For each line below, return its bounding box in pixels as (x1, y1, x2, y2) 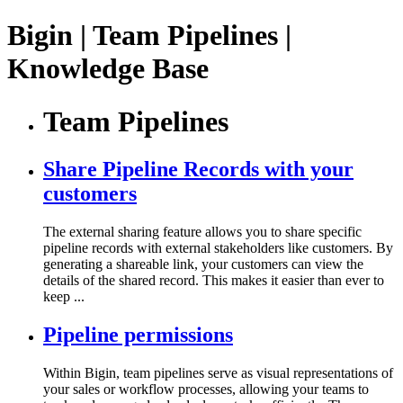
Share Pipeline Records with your (43, 157, 354, 182)
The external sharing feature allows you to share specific (43, 224, 362, 240)
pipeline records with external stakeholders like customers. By (43, 240, 393, 256)
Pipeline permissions (43, 323, 233, 347)
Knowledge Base (7, 52, 209, 85)
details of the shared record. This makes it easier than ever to (43, 273, 384, 289)
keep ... (43, 289, 85, 305)
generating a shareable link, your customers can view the (43, 256, 363, 273)
